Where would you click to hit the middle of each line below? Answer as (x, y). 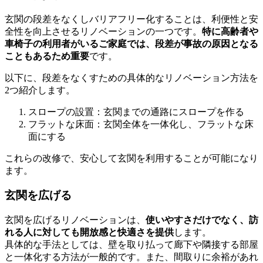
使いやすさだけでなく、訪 (202, 220)
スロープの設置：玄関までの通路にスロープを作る (136, 112)
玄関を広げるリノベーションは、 (75, 220)
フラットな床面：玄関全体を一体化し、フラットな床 (141, 124)
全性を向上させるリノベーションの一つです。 (103, 31)
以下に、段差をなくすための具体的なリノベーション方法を (131, 77)
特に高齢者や (230, 31)
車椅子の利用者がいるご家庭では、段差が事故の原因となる (131, 43)
